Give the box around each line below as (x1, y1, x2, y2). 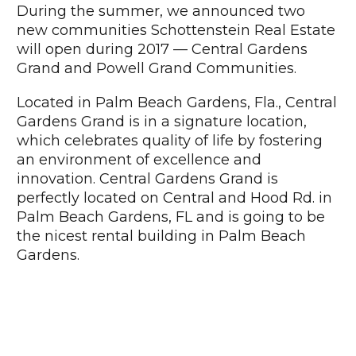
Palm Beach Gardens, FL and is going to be (17, 208, 325, 226)
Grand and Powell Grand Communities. (17, 59, 296, 77)
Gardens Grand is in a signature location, (17, 113, 307, 131)
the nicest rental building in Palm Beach (17, 227, 306, 246)
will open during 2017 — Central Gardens (17, 40, 308, 58)
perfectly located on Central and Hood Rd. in (17, 189, 332, 207)
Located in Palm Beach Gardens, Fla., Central (17, 94, 337, 112)
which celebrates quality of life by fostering (17, 132, 323, 150)
